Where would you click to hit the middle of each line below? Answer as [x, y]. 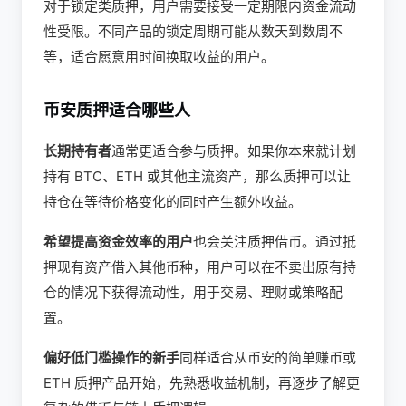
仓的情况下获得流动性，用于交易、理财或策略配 [193, 292]
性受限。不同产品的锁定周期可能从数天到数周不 [193, 31]
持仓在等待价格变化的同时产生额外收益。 [173, 202]
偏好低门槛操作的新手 [111, 358]
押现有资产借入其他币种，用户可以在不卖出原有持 [200, 267]
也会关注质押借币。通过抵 [275, 242]
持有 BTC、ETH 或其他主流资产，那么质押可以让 [197, 176]
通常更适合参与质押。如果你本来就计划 [234, 151]
